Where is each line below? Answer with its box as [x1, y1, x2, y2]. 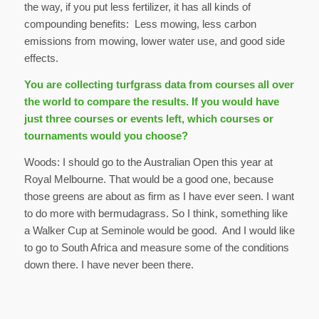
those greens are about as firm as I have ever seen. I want [23, 189, 294, 202]
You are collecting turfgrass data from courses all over [23, 78, 294, 91]
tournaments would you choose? [23, 130, 188, 142]
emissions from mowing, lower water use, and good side [23, 35, 285, 48]
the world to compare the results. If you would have [23, 95, 279, 108]
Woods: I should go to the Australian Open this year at [23, 155, 273, 168]
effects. [23, 52, 58, 65]
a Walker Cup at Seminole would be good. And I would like [23, 224, 295, 236]
